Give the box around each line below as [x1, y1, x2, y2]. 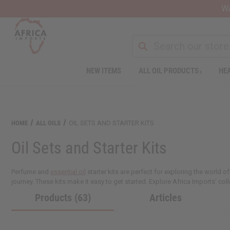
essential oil [50, 167, 86, 176]
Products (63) [34, 191, 91, 204]
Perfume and [11, 167, 50, 176]
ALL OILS [36, 119, 61, 127]
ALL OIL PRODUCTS [139, 66, 199, 75]
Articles [149, 191, 182, 204]
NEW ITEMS [86, 66, 122, 75]
